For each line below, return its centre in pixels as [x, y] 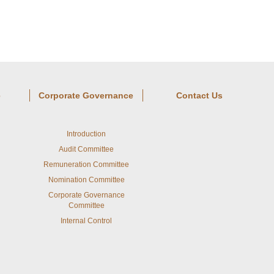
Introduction [86, 134]
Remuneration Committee [86, 165]
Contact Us [199, 95]
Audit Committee [86, 149]
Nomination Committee [86, 180]
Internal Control [86, 221]
